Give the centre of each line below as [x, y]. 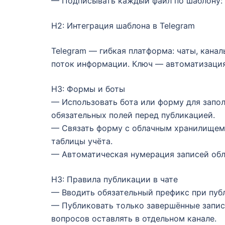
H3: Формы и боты [88, 89]
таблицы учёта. [82, 141]
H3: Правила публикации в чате [115, 180]
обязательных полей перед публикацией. [133, 115]
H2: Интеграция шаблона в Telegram [123, 26]
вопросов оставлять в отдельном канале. [134, 219]
